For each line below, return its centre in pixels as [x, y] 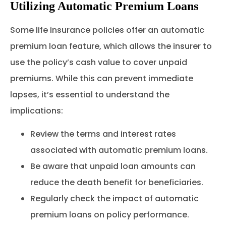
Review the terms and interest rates [103, 134]
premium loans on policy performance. [110, 215]
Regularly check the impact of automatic [115, 199]
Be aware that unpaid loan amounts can [113, 166]
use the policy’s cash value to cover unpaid [99, 62]
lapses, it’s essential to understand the [90, 94]
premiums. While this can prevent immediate [102, 78]
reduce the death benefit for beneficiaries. [117, 183]
